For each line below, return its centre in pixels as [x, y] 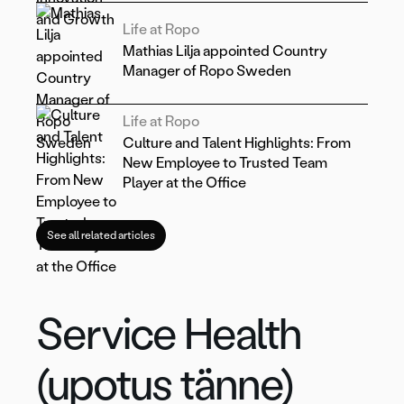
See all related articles [101, 236]
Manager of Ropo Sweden [207, 71]
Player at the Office [184, 183]
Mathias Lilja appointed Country [225, 51]
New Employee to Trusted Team [225, 163]
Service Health [169, 334]
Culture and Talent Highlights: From [237, 143]
